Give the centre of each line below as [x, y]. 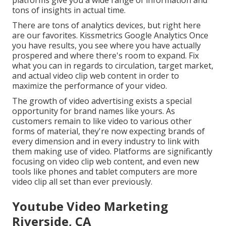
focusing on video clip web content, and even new [105, 162]
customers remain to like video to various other [102, 121]
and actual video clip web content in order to [96, 76]
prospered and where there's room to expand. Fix [105, 56]
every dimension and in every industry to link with [106, 142]
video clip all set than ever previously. [82, 182]
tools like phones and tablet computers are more [105, 172]
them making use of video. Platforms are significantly [112, 152]
